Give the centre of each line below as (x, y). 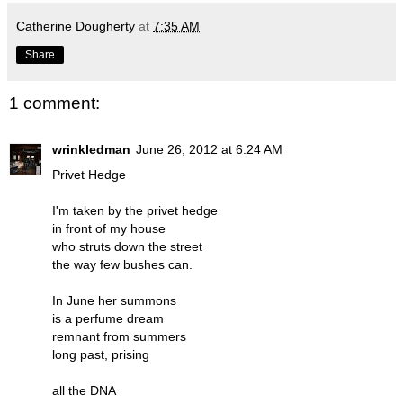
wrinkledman (91, 150)
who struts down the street (127, 247)
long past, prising (101, 355)
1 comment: (54, 103)
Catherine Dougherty (76, 26)
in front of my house (109, 229)
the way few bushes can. (122, 265)
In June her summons (114, 301)
